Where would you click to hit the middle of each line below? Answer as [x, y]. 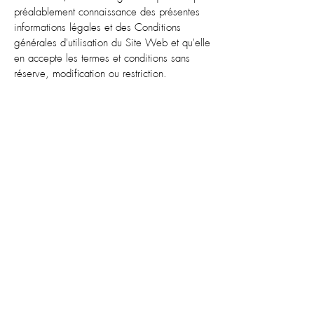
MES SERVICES [116, 261]
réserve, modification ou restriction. [90, 74]
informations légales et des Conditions [97, 28]
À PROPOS [43, 262]
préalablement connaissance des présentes [107, 12]
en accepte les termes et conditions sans [102, 59]
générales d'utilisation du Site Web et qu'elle [112, 43]
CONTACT [183, 260]
